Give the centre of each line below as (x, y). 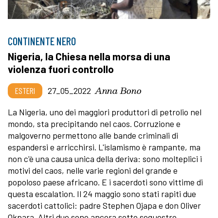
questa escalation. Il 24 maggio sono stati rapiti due (102, 193)
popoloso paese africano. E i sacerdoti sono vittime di (105, 182)
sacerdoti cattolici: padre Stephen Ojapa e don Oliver (104, 205)
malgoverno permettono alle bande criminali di (93, 135)
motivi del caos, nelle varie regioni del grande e (93, 170)
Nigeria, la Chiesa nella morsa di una (89, 56)
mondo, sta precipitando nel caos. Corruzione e (94, 123)
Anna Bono (118, 90)
